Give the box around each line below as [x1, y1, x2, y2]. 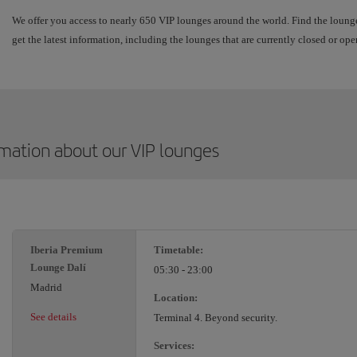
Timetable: [154, 244, 203, 257]
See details [30, 311, 76, 324]
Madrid [30, 281, 62, 294]
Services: [154, 339, 194, 352]
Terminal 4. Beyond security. [154, 312, 277, 324]
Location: [154, 292, 198, 304]
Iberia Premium [30, 244, 103, 257]
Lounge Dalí [30, 261, 86, 274]
